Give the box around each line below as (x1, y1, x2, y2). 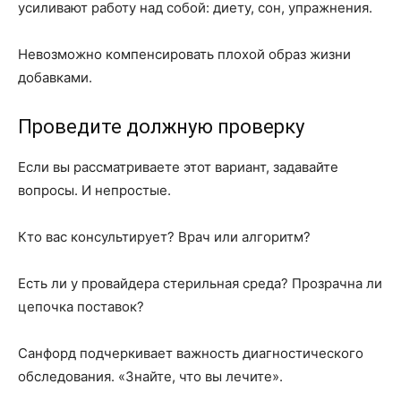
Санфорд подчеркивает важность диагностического (18, 345, 363, 362)
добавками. (18, 69, 92, 86)
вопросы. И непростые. (18, 182, 171, 199)
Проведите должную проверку (18, 115, 304, 138)
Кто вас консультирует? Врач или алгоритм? (18, 228, 311, 245)
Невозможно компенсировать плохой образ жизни (18, 46, 351, 63)
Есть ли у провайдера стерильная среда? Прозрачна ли (18, 275, 382, 292)
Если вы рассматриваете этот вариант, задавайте (18, 158, 338, 175)
